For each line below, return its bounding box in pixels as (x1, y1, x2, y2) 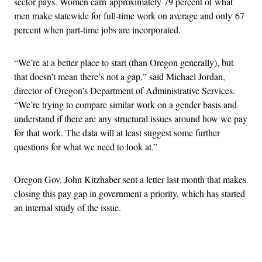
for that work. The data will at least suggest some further (14, 126, 220, 139)
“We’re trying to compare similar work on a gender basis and (14, 98, 237, 111)
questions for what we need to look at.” (14, 140, 157, 153)
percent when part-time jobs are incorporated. (14, 23, 181, 36)
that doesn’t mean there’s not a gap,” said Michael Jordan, (14, 70, 225, 83)
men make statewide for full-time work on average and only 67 (14, 9, 244, 22)
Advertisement (130, 242, 184, 255)
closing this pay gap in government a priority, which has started (14, 187, 245, 200)
